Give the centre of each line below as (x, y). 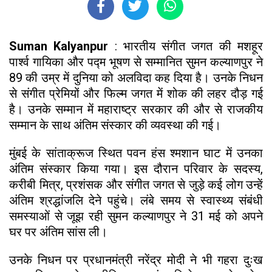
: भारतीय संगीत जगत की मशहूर (189, 46)
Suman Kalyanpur (62, 46)
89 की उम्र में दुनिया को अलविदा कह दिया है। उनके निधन (136, 77)
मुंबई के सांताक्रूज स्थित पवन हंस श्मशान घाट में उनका (136, 153)
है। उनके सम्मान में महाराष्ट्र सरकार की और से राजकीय (136, 109)
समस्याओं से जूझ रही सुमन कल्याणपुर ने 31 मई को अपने (136, 216)
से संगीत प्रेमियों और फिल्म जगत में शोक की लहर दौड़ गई (136, 93)
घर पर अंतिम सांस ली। (60, 232)
